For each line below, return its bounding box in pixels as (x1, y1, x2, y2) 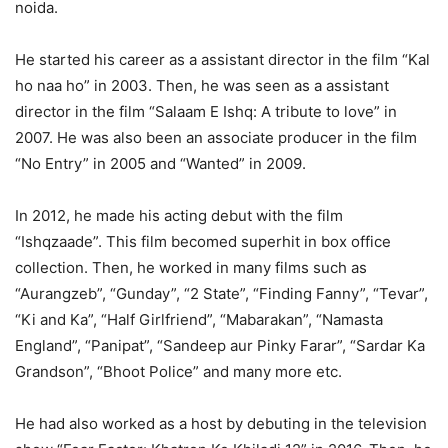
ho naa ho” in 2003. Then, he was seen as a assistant (15, 75, 389, 95)
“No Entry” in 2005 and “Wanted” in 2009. (15, 153, 306, 173)
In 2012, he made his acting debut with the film (15, 205, 343, 225)
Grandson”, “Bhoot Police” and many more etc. (15, 361, 342, 381)
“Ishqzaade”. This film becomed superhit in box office (15, 231, 391, 251)
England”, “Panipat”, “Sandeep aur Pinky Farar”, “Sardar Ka (15, 335, 425, 355)
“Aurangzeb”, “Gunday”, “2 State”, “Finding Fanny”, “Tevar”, (15, 283, 428, 303)
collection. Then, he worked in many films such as (15, 257, 367, 277)
